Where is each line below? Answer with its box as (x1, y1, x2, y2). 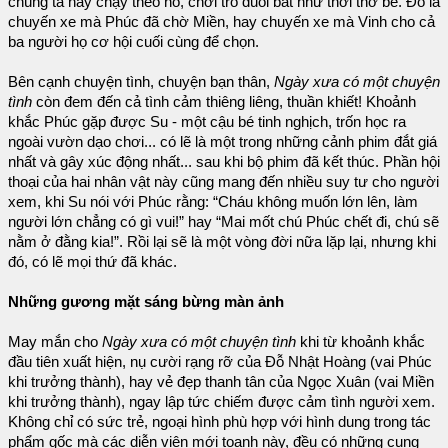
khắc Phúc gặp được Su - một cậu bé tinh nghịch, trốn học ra (8, 114, 406, 131)
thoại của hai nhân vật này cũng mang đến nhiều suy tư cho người (8, 174, 439, 191)
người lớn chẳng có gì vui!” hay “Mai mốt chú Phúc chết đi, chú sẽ (8, 214, 439, 231)
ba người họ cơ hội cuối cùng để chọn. (8, 34, 259, 51)
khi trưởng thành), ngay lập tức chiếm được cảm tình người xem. (8, 394, 435, 411)
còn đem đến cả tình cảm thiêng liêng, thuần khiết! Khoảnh (32, 94, 416, 111)
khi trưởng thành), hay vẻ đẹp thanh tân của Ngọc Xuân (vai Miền (8, 374, 434, 391)
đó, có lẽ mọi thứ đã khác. (8, 254, 177, 271)
